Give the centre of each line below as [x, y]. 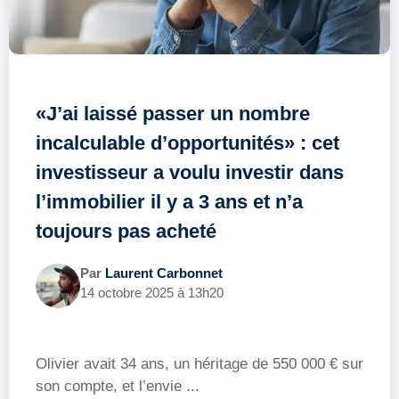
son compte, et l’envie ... [118, 386]
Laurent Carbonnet [164, 273]
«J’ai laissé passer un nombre [173, 113]
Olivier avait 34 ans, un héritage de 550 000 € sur [199, 363]
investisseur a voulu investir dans [190, 172]
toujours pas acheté [126, 231]
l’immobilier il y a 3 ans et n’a [169, 201]
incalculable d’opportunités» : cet [187, 142]
